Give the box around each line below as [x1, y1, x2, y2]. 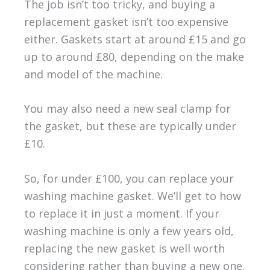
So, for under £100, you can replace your [24, 171, 234, 186]
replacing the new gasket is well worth [24, 241, 225, 256]
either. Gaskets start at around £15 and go [24, 31, 246, 46]
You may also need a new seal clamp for [24, 101, 231, 116]
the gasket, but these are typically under [24, 119, 236, 134]
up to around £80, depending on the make [24, 49, 244, 64]
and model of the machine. [24, 66, 163, 81]
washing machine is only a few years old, [24, 224, 234, 239]
